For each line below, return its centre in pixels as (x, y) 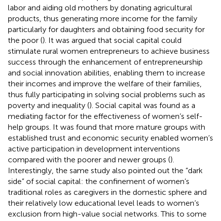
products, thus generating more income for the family (103, 18)
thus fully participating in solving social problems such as (107, 94)
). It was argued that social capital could (112, 40)
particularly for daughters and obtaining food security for (106, 29)
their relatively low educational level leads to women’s (104, 203)
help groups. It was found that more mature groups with (107, 127)
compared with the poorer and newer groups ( (89, 159)
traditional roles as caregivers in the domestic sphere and (107, 192)
